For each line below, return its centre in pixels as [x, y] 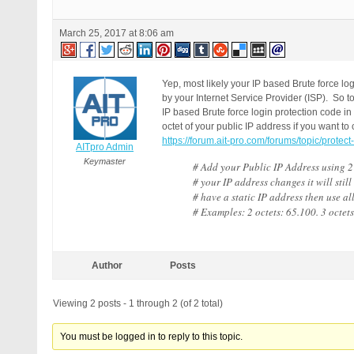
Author [107, 265]
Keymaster [105, 161]
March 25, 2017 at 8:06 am [117, 33]
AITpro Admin [105, 147]
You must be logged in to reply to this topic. [152, 337]
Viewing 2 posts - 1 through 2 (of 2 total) [138, 303]
